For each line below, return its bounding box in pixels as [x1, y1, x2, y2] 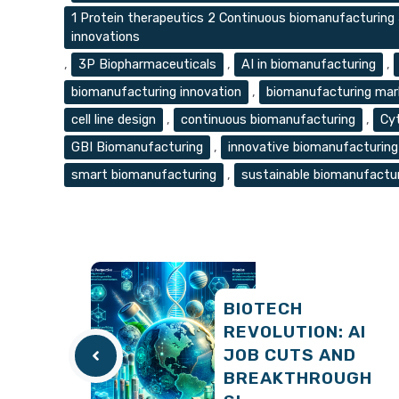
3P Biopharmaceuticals [78, 56, 216, 73]
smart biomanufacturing [71, 167, 216, 183]
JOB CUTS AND [224, 345, 356, 366]
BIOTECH [224, 298, 303, 320]
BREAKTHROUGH [224, 368, 372, 389]
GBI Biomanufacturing [71, 139, 203, 156]
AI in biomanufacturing [241, 56, 376, 73]
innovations [71, 28, 140, 45]
